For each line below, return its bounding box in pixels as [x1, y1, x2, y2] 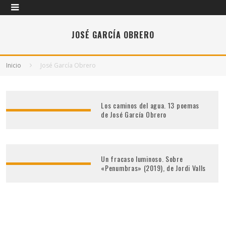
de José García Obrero [101, 109, 167, 120]
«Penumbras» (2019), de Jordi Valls [101, 162, 206, 173]
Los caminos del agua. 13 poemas [101, 100, 200, 110]
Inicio [6, 61, 21, 70]
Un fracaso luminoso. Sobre [101, 153, 183, 164]
